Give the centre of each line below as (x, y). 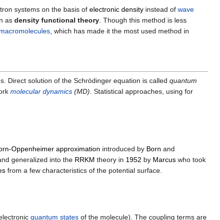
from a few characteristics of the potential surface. (84, 171)
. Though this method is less (143, 20)
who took (191, 160)
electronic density (116, 9)
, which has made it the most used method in (120, 31)
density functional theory (57, 20)
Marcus (164, 160)
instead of (161, 9)
